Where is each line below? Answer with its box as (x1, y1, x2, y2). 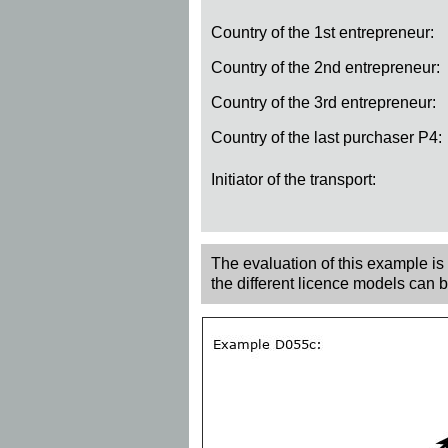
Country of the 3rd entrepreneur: (211, 94, 436, 112)
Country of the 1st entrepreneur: (211, 24, 434, 42)
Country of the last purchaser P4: (211, 129, 442, 147)
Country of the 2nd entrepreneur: (211, 59, 440, 77)
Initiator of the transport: (211, 171, 376, 189)
